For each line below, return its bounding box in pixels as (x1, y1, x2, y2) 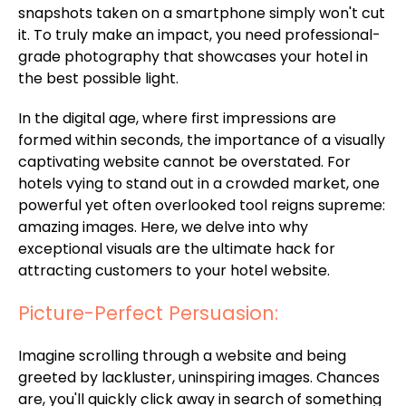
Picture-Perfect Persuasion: (18, 299, 278, 326)
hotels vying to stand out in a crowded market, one (18, 172, 380, 194)
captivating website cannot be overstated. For (18, 150, 351, 172)
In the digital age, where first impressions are (18, 107, 336, 129)
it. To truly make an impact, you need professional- (18, 24, 381, 45)
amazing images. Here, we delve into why (18, 216, 308, 237)
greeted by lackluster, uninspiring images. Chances (18, 366, 380, 388)
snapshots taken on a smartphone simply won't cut (18, 2, 385, 24)
